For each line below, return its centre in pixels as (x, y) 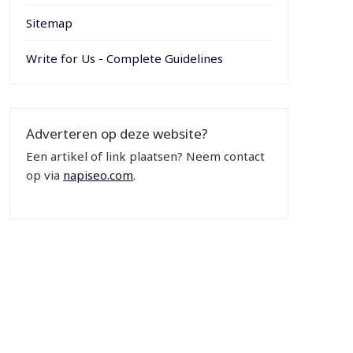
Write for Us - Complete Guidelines (124, 58)
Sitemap (49, 23)
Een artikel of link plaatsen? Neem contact (145, 156)
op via (44, 175)
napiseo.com (98, 175)
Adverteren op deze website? (117, 134)
